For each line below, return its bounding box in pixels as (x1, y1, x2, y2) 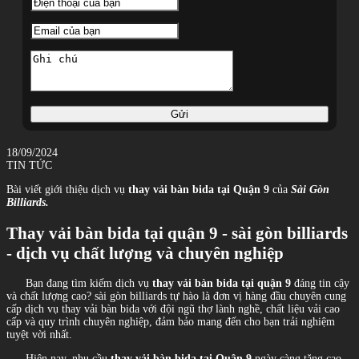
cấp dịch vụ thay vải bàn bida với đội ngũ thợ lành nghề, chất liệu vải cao (6, 303, 340, 316)
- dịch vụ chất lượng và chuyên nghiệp (6, 243, 284, 263)
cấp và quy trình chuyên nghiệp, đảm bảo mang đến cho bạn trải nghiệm (6, 316, 335, 329)
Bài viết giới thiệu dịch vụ (6, 184, 128, 196)
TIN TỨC (6, 159, 52, 172)
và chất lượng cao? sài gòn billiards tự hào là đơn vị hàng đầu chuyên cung (6, 290, 346, 303)
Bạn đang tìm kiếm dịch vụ (6, 277, 152, 290)
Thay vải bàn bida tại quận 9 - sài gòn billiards (6, 223, 348, 243)
